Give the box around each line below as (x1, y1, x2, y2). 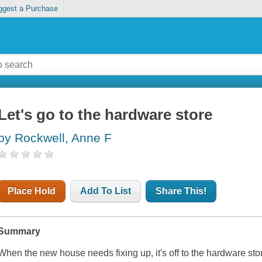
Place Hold (8, 186, 56, 196)
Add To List (80, 186, 132, 196)
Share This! (156, 186, 207, 196)
